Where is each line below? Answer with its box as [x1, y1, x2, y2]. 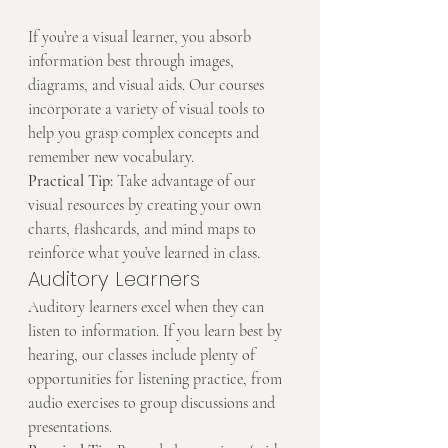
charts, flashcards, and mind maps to [28, 219, 260, 240]
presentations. [28, 417, 112, 438]
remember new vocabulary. [28, 147, 194, 168]
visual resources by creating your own [28, 195, 265, 216]
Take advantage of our [113, 171, 260, 192]
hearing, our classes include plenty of [28, 345, 259, 366]
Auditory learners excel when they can [28, 297, 268, 318]
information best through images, [28, 51, 238, 72]
